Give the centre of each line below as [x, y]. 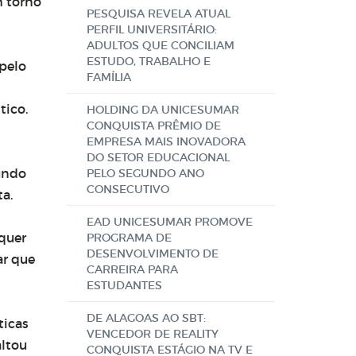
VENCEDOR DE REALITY [152, 334]
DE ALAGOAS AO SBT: [146, 318]
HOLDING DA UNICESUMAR [163, 110]
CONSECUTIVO [128, 189]
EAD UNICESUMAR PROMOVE [169, 222]
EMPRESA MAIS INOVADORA [166, 141]
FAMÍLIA [108, 77]
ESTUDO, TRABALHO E [148, 61]
